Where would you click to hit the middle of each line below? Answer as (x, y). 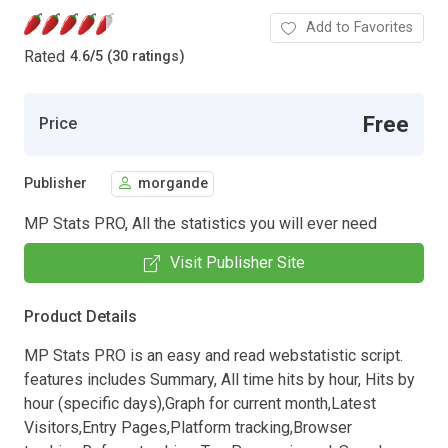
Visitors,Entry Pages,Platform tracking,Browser (188, 427)
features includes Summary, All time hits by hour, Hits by (219, 379)
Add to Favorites (359, 27)
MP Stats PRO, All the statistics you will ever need (200, 223)
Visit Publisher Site (237, 262)
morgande (173, 184)
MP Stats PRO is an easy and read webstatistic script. (213, 355)
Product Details (80, 316)
